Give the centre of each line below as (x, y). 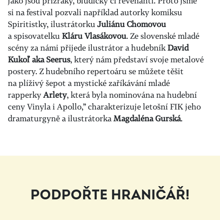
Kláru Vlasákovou (94, 36)
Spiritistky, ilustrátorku (53, 24)
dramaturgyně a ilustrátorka (61, 118)
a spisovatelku (35, 36)
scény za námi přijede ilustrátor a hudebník (88, 48)
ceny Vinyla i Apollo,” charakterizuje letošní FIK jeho (104, 107)
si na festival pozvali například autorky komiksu (95, 12)
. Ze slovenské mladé (163, 36)
